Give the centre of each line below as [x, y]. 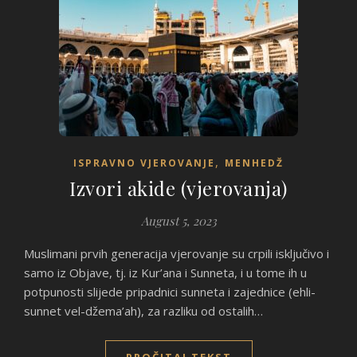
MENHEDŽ [254, 163]
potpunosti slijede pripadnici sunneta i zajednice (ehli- [170, 292]
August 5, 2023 [178, 221]
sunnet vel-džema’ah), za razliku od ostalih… [143, 311]
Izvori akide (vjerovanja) [178, 188]
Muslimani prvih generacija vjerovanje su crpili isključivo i [29, 253]
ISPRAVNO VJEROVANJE [144, 163]
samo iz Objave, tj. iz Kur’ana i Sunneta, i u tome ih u [165, 273]
